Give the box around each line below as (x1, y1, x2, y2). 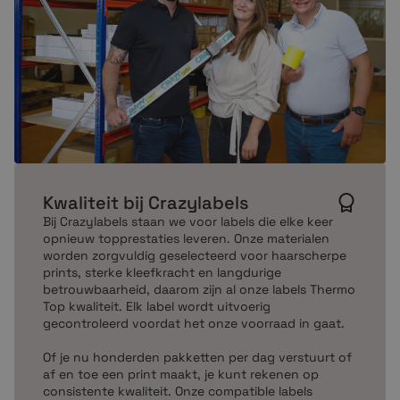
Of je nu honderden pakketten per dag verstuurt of (43, 348, 352, 365)
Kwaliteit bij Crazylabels (43, 190, 249, 214)
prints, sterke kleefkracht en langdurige (43, 263, 281, 280)
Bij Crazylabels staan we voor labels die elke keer (43, 212, 333, 229)
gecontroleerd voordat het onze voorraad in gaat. (43, 314, 345, 331)
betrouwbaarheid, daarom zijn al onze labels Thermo (43, 280, 355, 297)
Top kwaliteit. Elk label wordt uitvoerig (43, 297, 271, 314)
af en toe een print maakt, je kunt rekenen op (43, 365, 319, 382)
